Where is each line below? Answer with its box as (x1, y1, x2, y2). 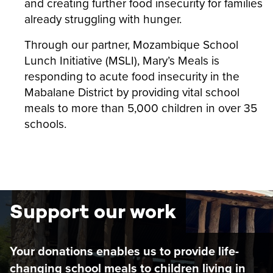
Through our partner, (24, 35, 130, 52)
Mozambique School (133, 35, 238, 52)
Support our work (10, 199, 177, 223)
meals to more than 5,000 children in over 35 (24, 99, 257, 116)
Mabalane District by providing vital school (24, 83, 239, 100)
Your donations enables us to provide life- (10, 241, 239, 260)
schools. (24, 115, 69, 132)
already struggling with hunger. (24, 10, 182, 27)
